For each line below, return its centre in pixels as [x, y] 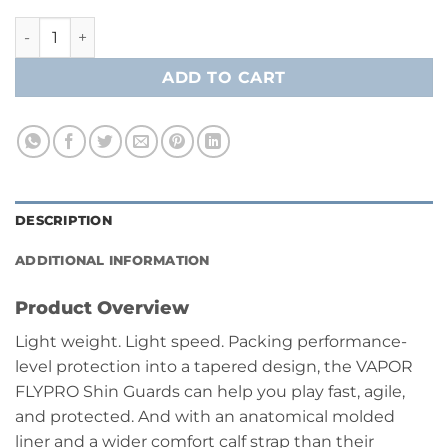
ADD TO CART [224, 77]
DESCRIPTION [63, 221]
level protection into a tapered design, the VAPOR [214, 367]
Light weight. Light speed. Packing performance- [211, 342]
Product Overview [102, 308]
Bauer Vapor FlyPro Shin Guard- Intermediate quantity [215, 27]
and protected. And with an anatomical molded [205, 417]
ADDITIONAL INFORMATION [112, 261]
